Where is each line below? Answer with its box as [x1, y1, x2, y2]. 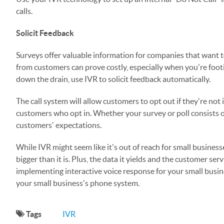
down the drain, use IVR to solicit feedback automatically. [16, 74, 210, 83]
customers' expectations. [16, 120, 101, 129]
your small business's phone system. [16, 178, 139, 187]
